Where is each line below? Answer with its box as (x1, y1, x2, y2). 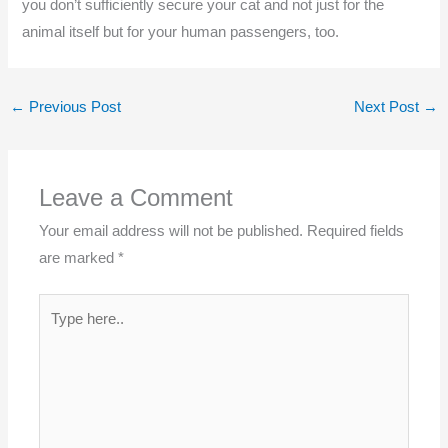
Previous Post (24, 98, 121, 115)
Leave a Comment (39, 184, 234, 211)
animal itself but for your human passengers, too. (22, 24, 348, 41)
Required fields (307, 222, 405, 239)
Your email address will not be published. (39, 222, 304, 239)
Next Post (354, 98, 424, 115)
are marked (39, 249, 119, 266)
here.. (38, 324, 76, 341)
